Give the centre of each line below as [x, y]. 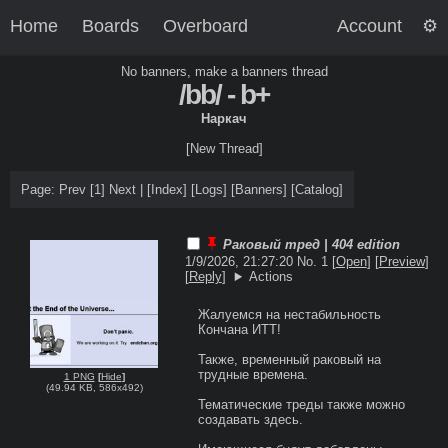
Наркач [224, 118]
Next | [126, 189]
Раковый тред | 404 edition [311, 245]
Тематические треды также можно [301, 405]
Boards [110, 26]
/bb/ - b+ [224, 94]
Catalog [317, 189]
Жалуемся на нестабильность [289, 315]
